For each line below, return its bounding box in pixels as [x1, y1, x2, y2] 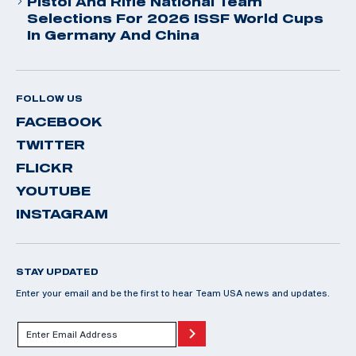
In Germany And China [27, 27, 199, 42]
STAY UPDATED [16, 266, 99, 277]
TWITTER [16, 137, 85, 152]
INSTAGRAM [16, 206, 108, 221]
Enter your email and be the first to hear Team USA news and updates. [16, 287, 330, 298]
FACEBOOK [16, 114, 103, 129]
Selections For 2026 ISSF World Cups [27, 10, 323, 25]
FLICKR [16, 160, 73, 175]
